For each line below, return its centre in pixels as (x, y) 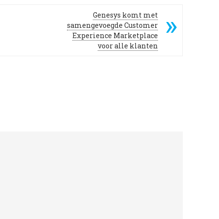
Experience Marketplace (115, 36)
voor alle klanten (128, 46)
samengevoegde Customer (112, 25)
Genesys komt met (125, 15)
